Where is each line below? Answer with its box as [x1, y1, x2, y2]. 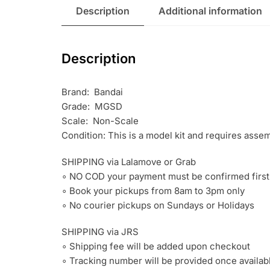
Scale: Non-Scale [61, 115, 139, 127]
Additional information [159, 4, 262, 17]
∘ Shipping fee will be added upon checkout [61, 240, 250, 252]
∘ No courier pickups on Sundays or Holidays [61, 199, 254, 211]
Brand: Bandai [61, 86, 123, 98]
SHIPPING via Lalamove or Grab [61, 155, 196, 168]
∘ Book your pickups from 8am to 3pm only [61, 184, 245, 196]
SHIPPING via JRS [61, 225, 139, 237]
